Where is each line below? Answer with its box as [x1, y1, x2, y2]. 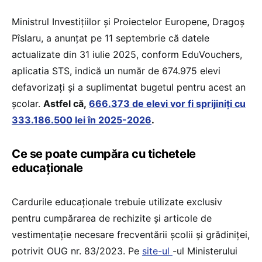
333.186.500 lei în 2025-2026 [12, 113, 151, 126]
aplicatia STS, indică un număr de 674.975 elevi [12, 64, 220, 77]
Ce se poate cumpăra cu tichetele [12, 146, 196, 161]
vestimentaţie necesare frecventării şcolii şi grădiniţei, [12, 228, 250, 240]
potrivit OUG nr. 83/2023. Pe [12, 244, 142, 257]
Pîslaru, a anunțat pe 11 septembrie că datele [12, 32, 209, 44]
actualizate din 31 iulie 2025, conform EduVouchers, [12, 48, 242, 60]
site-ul [142, 244, 173, 257]
